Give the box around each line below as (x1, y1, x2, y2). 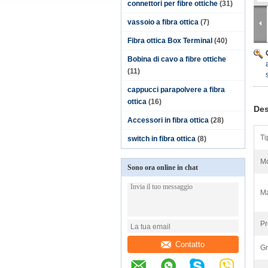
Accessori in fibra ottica (127, 116, 209, 124)
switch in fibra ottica (127, 135, 196, 143)
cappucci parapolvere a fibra (127, 86, 225, 94)
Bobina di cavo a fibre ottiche (127, 55, 226, 63)
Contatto (175, 239, 205, 249)
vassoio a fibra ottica (127, 18, 199, 26)
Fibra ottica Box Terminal (127, 36, 212, 45)
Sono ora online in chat (127, 163, 198, 172)
